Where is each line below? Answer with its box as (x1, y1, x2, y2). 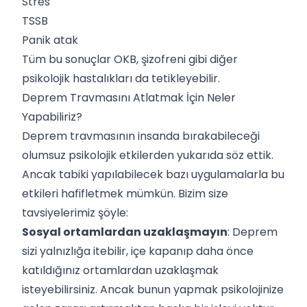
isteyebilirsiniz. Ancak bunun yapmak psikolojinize (22, 281, 284, 297)
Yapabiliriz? (22, 108, 82, 125)
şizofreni (141, 51, 186, 67)
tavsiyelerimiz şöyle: (22, 204, 131, 221)
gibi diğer (186, 51, 238, 67)
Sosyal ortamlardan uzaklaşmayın (22, 223, 228, 240)
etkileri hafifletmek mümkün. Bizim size (22, 185, 228, 201)
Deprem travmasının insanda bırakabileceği (22, 127, 260, 144)
